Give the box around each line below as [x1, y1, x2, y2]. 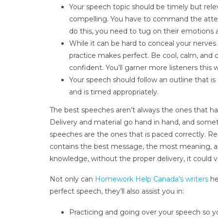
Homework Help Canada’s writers [95, 175, 208, 184]
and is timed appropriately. [69, 88, 161, 97]
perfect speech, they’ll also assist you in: [50, 187, 184, 196]
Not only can [50, 175, 95, 184]
